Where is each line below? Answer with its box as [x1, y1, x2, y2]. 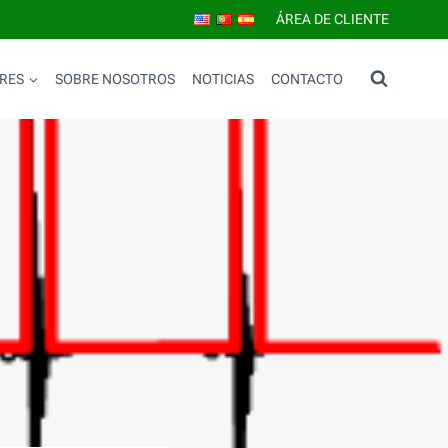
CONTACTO [270, 70, 343, 87]
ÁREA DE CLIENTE [275, 11, 389, 28]
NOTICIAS [191, 70, 254, 87]
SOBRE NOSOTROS [55, 70, 176, 87]
